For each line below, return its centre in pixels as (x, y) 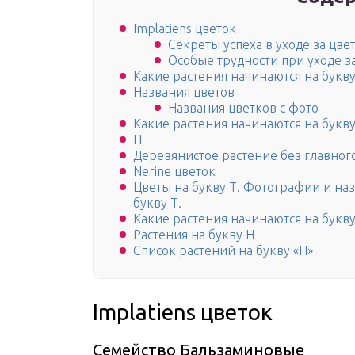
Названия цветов (184, 92)
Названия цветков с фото (243, 108)
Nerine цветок (174, 172)
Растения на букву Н (194, 235)
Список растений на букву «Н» (223, 251)
